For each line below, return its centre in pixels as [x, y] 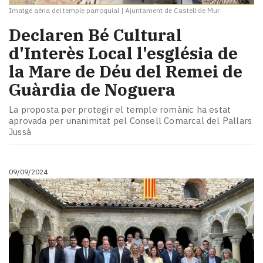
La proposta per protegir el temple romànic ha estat [120, 109]
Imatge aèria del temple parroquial [64, 11]
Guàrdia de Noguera [92, 90]
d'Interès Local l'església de [123, 53]
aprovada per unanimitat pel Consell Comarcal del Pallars [131, 120]
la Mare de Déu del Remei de [126, 72]
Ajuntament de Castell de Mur [172, 11]
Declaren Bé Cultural [95, 35]
